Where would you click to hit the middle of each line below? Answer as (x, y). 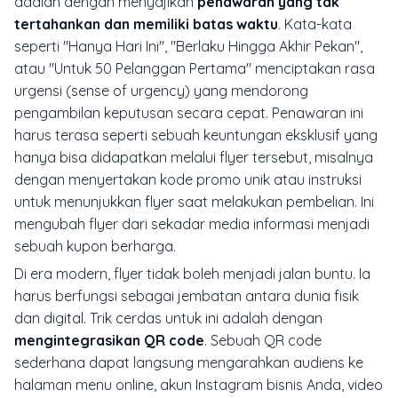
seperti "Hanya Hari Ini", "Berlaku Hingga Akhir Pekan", (188, 46)
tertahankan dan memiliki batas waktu (146, 24)
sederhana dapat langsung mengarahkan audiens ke (189, 362)
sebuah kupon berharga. (95, 246)
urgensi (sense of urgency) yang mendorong (161, 90)
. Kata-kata (315, 24)
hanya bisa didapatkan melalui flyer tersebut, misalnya (194, 157)
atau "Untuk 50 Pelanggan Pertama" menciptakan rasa (195, 68)
